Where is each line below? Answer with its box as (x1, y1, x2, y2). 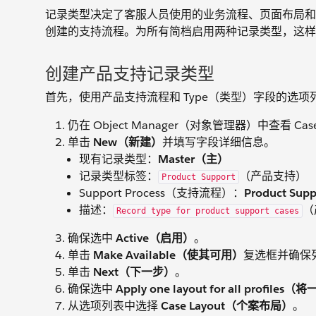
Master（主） (158, 152, 229, 166)
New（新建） (93, 135, 162, 150)
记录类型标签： (79, 169, 158, 183)
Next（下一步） (93, 265, 175, 279)
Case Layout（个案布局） (161, 298, 293, 313)
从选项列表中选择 (68, 298, 161, 313)
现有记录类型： (79, 152, 158, 166)
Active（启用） (116, 231, 194, 245)
